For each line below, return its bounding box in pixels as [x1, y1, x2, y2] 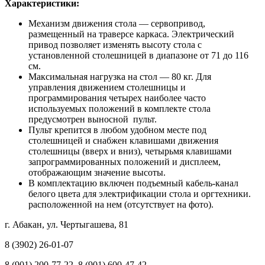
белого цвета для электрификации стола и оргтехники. [28, 188, 251, 199]
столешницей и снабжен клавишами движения [28, 135, 218, 146]
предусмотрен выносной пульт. [28, 114, 159, 124]
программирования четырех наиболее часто [28, 92, 206, 103]
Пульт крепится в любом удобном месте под [28, 124, 206, 135]
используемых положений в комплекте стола [28, 103, 211, 114]
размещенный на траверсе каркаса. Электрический [28, 28, 234, 39]
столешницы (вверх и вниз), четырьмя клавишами [28, 146, 232, 156]
